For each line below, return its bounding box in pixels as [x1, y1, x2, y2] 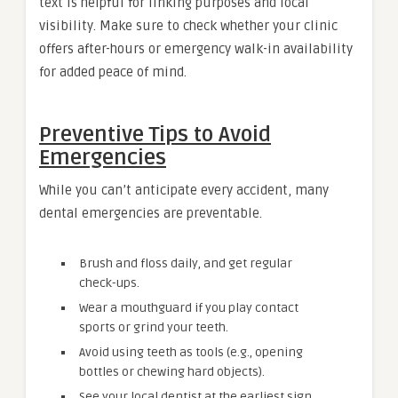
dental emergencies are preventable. [39, 204, 262, 221]
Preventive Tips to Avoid [39, 121, 271, 147]
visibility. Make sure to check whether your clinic [39, 17, 338, 34]
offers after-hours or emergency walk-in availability [39, 40, 353, 57]
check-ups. [79, 275, 139, 291]
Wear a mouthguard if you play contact [79, 299, 298, 315]
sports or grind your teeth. [79, 319, 228, 335]
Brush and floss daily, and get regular [79, 255, 292, 271]
